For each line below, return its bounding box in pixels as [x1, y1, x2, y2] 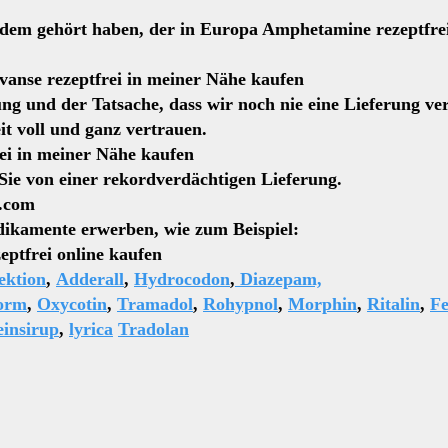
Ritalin [367, 294, 420, 314]
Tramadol [117, 294, 193, 314]
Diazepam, [235, 269, 322, 289]
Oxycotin [37, 294, 107, 314]
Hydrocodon [134, 269, 230, 289]
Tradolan [118, 319, 189, 339]
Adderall [56, 269, 124, 289]
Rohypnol [203, 294, 278, 314]
